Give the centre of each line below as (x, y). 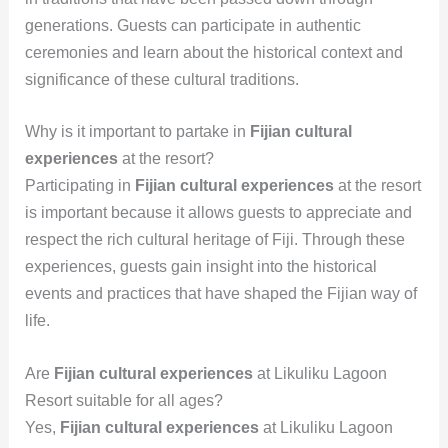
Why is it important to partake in (137, 132)
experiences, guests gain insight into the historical (200, 267)
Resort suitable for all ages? (123, 400)
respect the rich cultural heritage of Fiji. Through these (214, 240)
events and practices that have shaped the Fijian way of (220, 294)
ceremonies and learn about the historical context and (213, 52)
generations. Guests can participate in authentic (192, 25)
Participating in (79, 186)
